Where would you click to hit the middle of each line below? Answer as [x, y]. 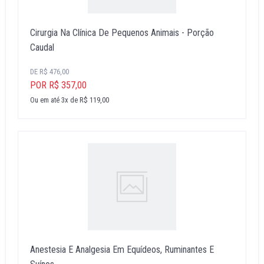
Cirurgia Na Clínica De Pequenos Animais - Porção [122, 32]
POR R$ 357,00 [58, 85]
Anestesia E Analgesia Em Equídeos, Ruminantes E [122, 250]
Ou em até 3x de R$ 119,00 [70, 100]
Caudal [42, 47]
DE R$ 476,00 [49, 71]
